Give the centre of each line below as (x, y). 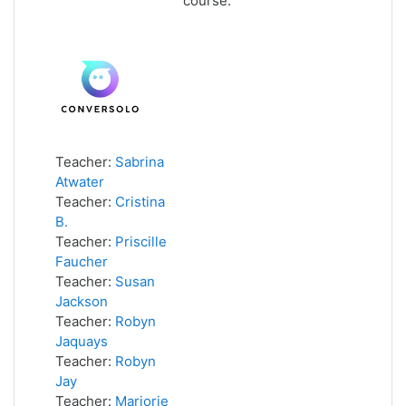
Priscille (141, 242)
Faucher (82, 261)
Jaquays (82, 341)
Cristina (140, 202)
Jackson (82, 301)
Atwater (80, 182)
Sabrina (140, 162)
